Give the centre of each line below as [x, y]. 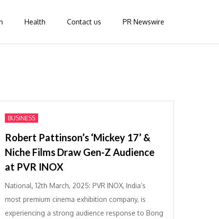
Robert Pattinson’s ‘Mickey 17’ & [78, 137]
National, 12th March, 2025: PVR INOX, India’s [76, 186]
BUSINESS [22, 118]
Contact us [84, 22]
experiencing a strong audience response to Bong [84, 213]
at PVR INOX [34, 167]
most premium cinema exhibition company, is [76, 199]
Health [35, 22]
